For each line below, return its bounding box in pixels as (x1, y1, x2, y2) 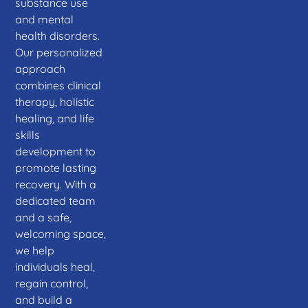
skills (15, 127, 41, 142)
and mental (15, 12, 74, 26)
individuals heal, (15, 259, 96, 274)
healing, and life (15, 111, 95, 125)
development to (15, 144, 96, 158)
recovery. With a (15, 177, 97, 191)
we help (15, 243, 55, 257)
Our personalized (15, 45, 103, 59)
